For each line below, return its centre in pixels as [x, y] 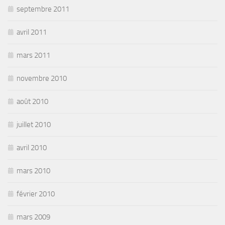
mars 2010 [33, 171]
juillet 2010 [34, 124]
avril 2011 [32, 32]
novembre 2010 [42, 78]
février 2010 [36, 194]
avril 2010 [32, 147]
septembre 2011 [43, 9]
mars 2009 [33, 217]
